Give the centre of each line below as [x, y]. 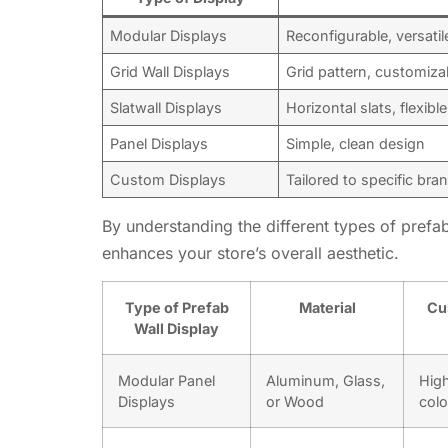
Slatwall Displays [166, 107]
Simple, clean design [356, 143]
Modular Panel [166, 381]
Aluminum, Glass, [325, 381]
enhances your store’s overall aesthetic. [250, 252]
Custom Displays [168, 179]
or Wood [295, 402]
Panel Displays [159, 143]
